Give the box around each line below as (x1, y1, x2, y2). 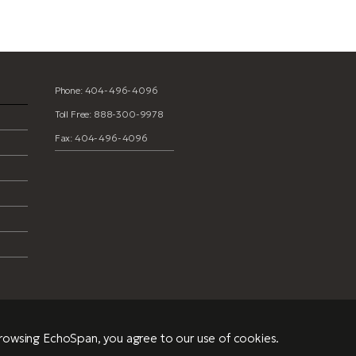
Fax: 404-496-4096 (54, 132, 148, 144)
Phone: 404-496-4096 (54, 84, 158, 96)
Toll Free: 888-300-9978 (54, 108, 164, 120)
